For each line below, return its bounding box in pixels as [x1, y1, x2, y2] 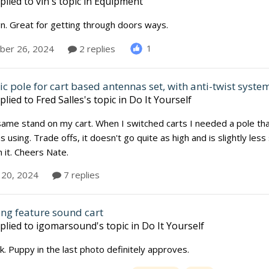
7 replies [61, 169, 100, 181]
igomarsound [36, 219, 97, 232]
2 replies [77, 42, 115, 55]
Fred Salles [36, 93, 84, 107]
